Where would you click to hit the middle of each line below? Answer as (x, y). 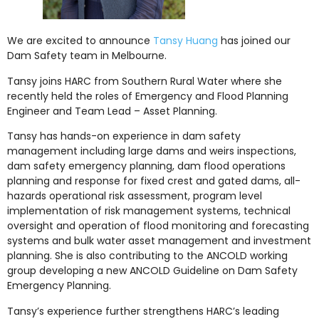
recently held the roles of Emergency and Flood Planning (148, 96)
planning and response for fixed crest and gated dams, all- (154, 181)
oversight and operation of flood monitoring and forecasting (158, 226)
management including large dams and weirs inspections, (152, 151)
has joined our (254, 41)
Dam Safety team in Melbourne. (87, 56)
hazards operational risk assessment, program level (135, 196)
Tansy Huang (185, 41)
